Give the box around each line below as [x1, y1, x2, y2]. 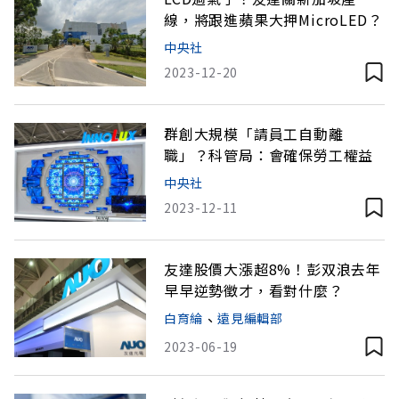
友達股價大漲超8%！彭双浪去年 [164, 258, 381, 280]
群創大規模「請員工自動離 [164, 123, 344, 144]
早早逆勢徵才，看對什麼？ [164, 280, 344, 301]
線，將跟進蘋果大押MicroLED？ [164, 9, 383, 30]
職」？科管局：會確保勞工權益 [164, 144, 374, 166]
